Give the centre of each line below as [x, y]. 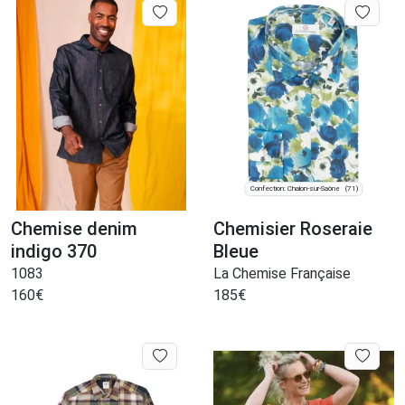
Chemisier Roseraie [293, 229]
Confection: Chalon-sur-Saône [295, 189]
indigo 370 [54, 252]
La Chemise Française [282, 274]
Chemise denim [74, 229]
